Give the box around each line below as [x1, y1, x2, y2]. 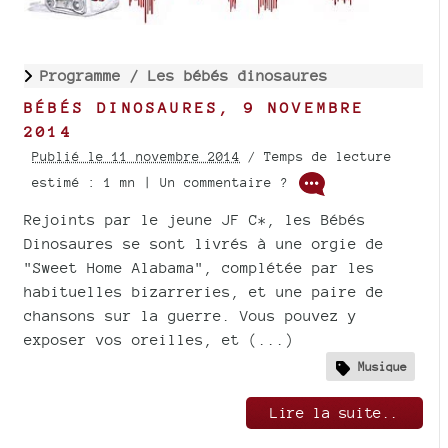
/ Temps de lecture [240, 149, 392, 165]
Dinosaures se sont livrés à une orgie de [24, 235, 384, 253]
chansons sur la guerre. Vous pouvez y [24, 307, 357, 325]
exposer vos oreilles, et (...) [24, 331, 294, 349]
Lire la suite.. [270, 403, 399, 421]
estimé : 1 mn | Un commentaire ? [32, 175, 296, 191]
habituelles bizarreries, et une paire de [24, 283, 384, 301]
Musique [358, 358, 407, 374]
